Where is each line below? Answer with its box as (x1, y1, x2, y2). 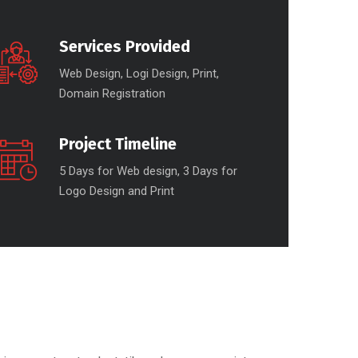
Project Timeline (58, 134, 177, 153)
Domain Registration (58, 86, 165, 101)
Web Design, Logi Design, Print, (58, 66, 219, 81)
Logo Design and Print (58, 184, 174, 198)
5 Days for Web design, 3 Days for (58, 164, 237, 178)
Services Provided (58, 37, 190, 56)
